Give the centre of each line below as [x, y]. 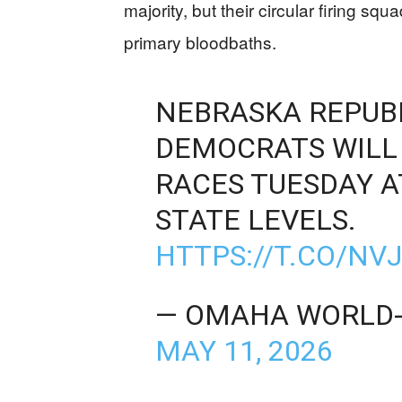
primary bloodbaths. [200, 42]
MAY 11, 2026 [244, 351]
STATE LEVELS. [255, 220]
